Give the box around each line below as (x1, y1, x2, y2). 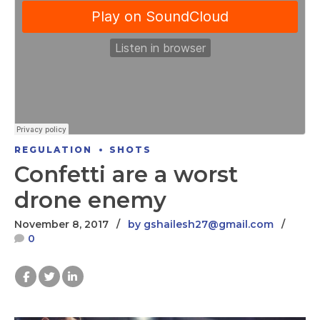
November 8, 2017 (14, 218, 109, 231)
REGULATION (14, 144, 92, 155)
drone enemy (14, 186, 166, 214)
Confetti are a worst (14, 161, 238, 189)
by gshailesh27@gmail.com (128, 218, 274, 231)
